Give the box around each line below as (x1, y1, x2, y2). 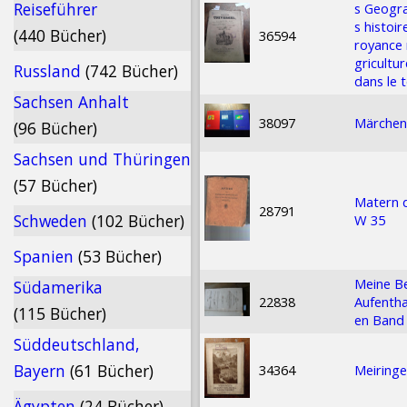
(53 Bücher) (78, 245, 162, 267)
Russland (14, 60, 85, 82)
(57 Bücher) (14, 174, 97, 196)
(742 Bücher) (85, 60, 178, 82)
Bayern (14, 360, 70, 382)
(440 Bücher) (14, 25, 106, 46)
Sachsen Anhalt (14, 91, 129, 113)
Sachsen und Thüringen (14, 148, 191, 170)
